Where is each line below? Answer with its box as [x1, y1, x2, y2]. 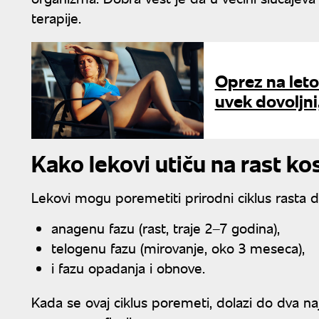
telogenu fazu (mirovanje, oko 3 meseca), [51, 237, 305, 257]
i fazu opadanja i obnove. [51, 257, 205, 277]
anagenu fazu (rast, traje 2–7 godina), [51, 217, 280, 237]
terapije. [31, 7, 81, 27]
